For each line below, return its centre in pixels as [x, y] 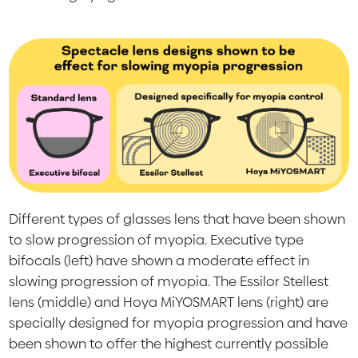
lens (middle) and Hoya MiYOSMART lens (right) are [169, 302]
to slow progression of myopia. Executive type [157, 239]
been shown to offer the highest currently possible [169, 343]
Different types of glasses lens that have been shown [177, 219]
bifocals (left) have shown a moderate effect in [159, 260]
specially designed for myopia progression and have [179, 322]
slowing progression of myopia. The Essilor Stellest [169, 281]
